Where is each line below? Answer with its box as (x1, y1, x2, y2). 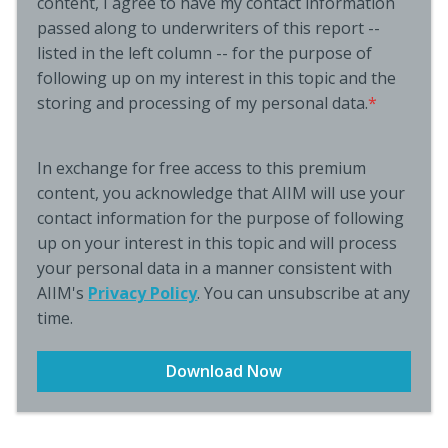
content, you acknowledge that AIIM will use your (37, 182, 406, 204)
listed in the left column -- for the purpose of (37, 42, 373, 64)
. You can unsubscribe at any (197, 282, 411, 304)
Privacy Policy (88, 282, 198, 304)
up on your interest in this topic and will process (37, 232, 398, 254)
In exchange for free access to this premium (37, 157, 367, 179)
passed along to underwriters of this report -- (37, 17, 381, 39)
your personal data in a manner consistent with (37, 257, 393, 279)
